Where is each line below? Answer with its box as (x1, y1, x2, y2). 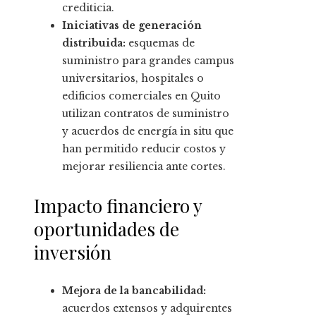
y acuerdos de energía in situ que (62, 125, 233, 138)
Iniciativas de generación (62, 19, 202, 32)
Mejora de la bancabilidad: (62, 284, 206, 298)
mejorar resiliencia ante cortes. (62, 160, 226, 174)
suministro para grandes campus (62, 54, 234, 68)
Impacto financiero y (34, 193, 202, 219)
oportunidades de (34, 217, 179, 242)
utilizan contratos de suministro (62, 107, 229, 121)
